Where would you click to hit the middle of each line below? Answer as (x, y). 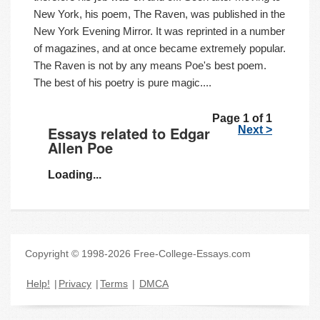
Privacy (75, 283)
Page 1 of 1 (242, 118)
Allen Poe (80, 147)
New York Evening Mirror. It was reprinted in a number (159, 31)
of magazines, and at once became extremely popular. (160, 49)
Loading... (75, 174)
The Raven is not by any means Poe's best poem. (150, 66)
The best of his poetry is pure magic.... (122, 83)
